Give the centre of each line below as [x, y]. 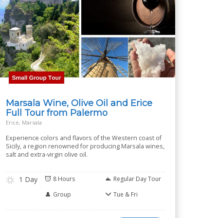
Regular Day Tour [137, 179]
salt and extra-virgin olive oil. [47, 154]
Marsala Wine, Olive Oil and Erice [79, 103]
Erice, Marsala [24, 122]
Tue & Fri [126, 194]
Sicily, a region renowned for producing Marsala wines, [85, 146]
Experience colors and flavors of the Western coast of [84, 138]
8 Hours [64, 179]
